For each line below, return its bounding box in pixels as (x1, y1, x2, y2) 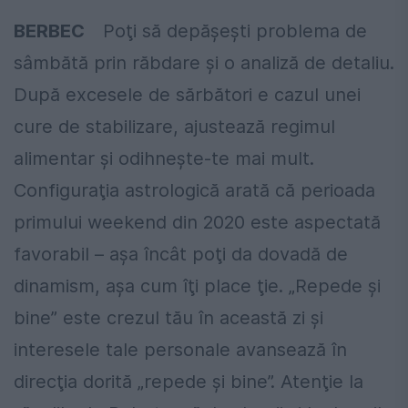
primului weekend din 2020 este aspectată (14, 210, 381, 233)
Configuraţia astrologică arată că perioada (14, 178, 375, 201)
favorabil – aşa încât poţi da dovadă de (14, 242, 348, 265)
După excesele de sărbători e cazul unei (14, 83, 361, 106)
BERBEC (14, 19, 103, 42)
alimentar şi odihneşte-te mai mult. (14, 147, 314, 169)
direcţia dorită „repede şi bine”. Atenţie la (14, 370, 363, 393)
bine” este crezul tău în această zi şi (14, 306, 323, 329)
